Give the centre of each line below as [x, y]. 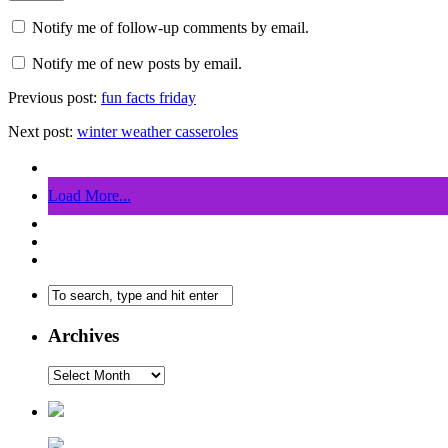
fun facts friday [148, 98]
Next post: [42, 132]
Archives [83, 336]
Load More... [89, 196]
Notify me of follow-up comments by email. [170, 28]
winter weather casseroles [157, 132]
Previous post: [54, 98]
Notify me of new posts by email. [137, 64]
